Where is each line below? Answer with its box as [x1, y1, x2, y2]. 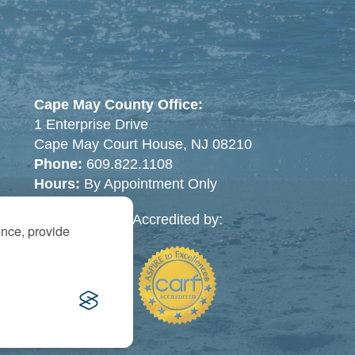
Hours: [33, 175, 84, 192]
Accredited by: [132, 211, 223, 227]
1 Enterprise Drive [33, 116, 148, 132]
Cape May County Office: [33, 96, 203, 113]
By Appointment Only [83, 175, 217, 192]
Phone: [33, 155, 82, 172]
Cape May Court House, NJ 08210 [33, 136, 252, 152]
